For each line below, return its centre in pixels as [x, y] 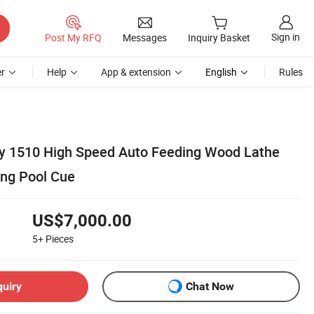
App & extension [136, 72]
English [221, 72]
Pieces [60, 238]
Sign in [286, 37]
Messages [145, 37]
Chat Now [210, 287]
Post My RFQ [73, 37]
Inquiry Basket [219, 38]
